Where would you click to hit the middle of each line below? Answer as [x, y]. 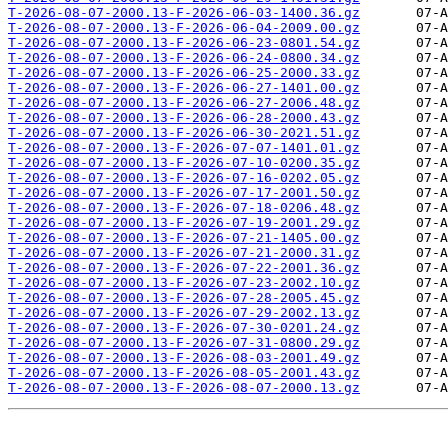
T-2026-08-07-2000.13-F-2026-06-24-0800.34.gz [184, 58]
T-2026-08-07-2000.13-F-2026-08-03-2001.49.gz [184, 358]
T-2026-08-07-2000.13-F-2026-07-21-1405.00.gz [184, 238]
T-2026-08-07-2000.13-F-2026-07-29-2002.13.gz [184, 313]
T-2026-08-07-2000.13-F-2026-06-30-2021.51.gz [184, 133]
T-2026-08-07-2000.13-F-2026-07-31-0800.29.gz [184, 343]
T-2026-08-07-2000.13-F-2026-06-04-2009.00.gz [184, 28]
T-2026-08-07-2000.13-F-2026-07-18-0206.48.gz [184, 208]
